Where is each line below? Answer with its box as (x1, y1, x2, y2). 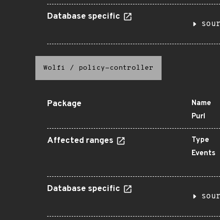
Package (47, 99, 82, 110)
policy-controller (79, 64, 154, 72)
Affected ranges (47, 136, 115, 146)
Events (192, 149, 216, 158)
